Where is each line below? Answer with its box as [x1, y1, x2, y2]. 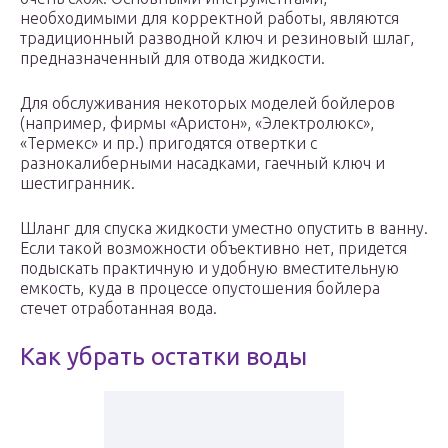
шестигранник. [20, 174, 135, 193]
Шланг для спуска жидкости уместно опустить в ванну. [20, 219, 428, 238]
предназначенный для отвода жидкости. [20, 49, 325, 68]
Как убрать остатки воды [20, 343, 307, 371]
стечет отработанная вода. [20, 299, 217, 318]
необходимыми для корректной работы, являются [20, 9, 399, 28]
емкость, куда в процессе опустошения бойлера [20, 279, 380, 298]
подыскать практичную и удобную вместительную [20, 259, 399, 278]
